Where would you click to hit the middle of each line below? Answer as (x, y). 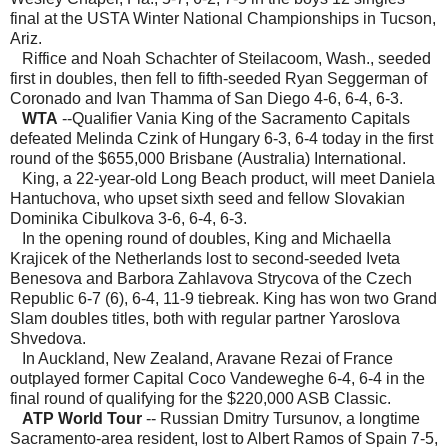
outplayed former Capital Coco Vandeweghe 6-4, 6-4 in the (217, 379)
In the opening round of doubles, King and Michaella (200, 239)
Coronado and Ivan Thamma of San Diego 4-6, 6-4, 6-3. (206, 99)
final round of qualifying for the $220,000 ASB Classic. (200, 399)
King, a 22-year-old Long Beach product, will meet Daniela (222, 179)
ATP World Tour (84, 419)
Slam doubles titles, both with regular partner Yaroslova (205, 319)
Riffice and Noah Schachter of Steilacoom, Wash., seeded (220, 59)
